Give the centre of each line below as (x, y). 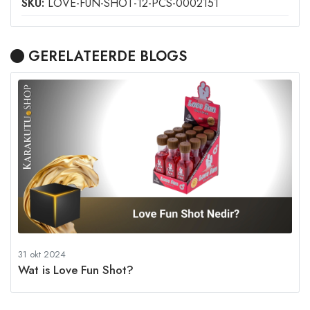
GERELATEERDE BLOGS (106, 57)
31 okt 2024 (42, 254)
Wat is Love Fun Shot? (76, 270)
